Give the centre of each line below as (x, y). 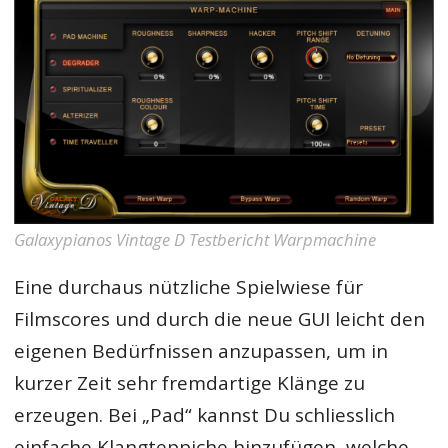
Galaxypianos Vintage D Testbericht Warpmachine (195, 240)
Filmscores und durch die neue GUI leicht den (220, 319)
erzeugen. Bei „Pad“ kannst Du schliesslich (205, 415)
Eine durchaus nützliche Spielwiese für (189, 287)
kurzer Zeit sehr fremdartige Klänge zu (190, 383)
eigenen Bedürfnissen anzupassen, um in (201, 351)
